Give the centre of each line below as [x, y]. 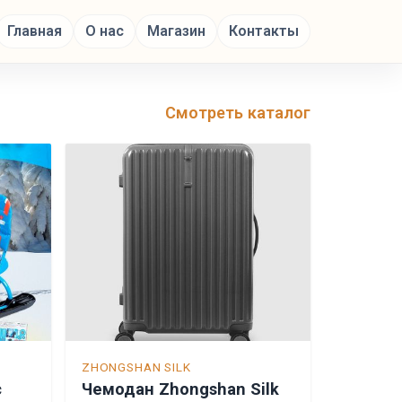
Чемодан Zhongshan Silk [180, 389]
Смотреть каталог [238, 112]
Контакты [264, 31]
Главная [35, 31]
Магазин [176, 31]
